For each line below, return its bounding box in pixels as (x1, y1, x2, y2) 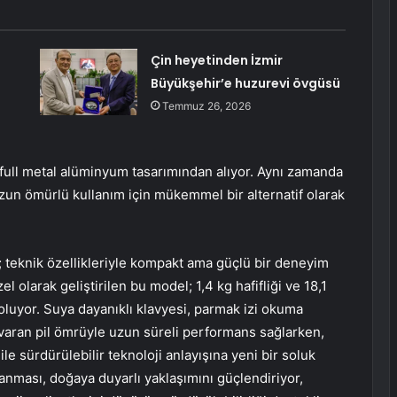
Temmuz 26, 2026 (161, 98, 251, 113)
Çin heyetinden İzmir (150, 51, 283, 69)
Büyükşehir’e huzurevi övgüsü (150, 74, 340, 92)
